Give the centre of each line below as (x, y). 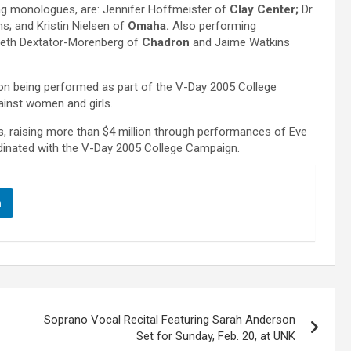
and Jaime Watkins (240, 43)
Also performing (213, 26)
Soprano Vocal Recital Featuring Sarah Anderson (170, 320)
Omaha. (148, 26)
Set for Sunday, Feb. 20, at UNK (216, 337)
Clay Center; (262, 10)
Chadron (166, 43)
